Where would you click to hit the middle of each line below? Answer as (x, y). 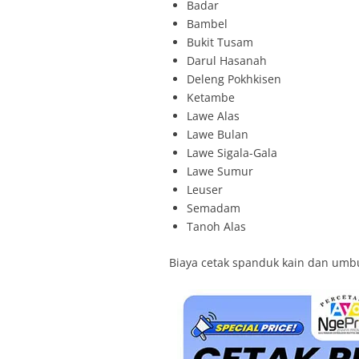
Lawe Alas (213, 116)
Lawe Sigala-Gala (232, 153)
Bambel (207, 24)
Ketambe (210, 98)
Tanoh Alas (216, 227)
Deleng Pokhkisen (234, 79)
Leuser (204, 190)
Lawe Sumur (220, 171)
